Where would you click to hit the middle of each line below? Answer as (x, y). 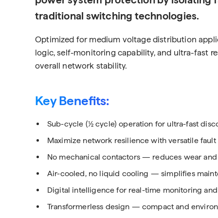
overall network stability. (81, 66)
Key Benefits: (72, 100)
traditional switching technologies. (117, 16)
